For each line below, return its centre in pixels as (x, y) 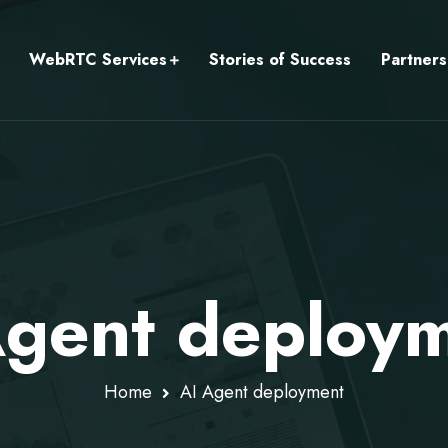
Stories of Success (280, 59)
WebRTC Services (98, 59)
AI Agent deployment (262, 392)
